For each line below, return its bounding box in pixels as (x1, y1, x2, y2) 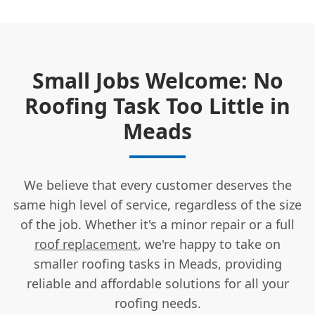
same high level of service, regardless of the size (13, 195, 302, 213)
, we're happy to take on (138, 235, 281, 252)
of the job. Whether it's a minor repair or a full (20, 215, 295, 233)
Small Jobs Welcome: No (32, 65, 283, 95)
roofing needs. (114, 294, 201, 311)
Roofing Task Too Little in (25, 91, 290, 120)
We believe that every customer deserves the (23, 176, 292, 193)
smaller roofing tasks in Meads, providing (33, 255, 282, 272)
